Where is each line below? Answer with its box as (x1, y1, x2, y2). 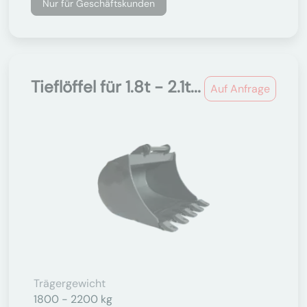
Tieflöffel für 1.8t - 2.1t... (31, 76, 201, 97)
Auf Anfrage (210, 82, 270, 96)
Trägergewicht (34, 276, 106, 291)
